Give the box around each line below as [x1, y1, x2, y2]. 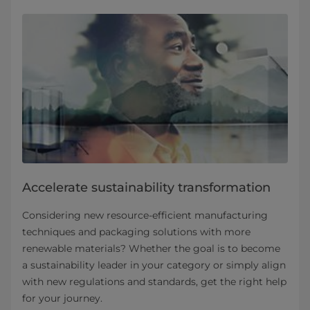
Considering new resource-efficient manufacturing [22, 209, 268, 222]
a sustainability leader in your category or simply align [22, 259, 286, 272]
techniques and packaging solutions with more [22, 226, 250, 239]
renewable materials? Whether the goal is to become [22, 242, 280, 255]
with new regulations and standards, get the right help [22, 275, 286, 289]
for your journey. [22, 292, 102, 305]
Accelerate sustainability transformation [22, 180, 271, 196]
